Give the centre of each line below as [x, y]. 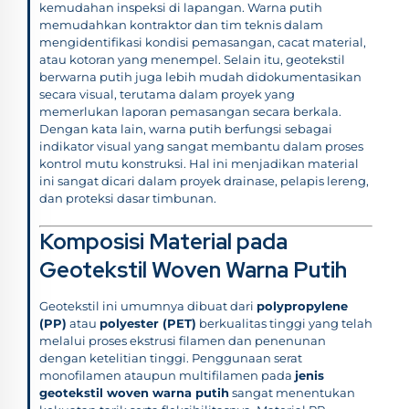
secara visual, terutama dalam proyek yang [167, 94]
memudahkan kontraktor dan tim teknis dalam [181, 24]
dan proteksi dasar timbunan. [128, 198]
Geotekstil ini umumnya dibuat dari [148, 305]
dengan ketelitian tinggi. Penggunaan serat [171, 357]
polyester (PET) [148, 323]
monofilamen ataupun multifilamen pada [167, 375]
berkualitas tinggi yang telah [284, 323]
